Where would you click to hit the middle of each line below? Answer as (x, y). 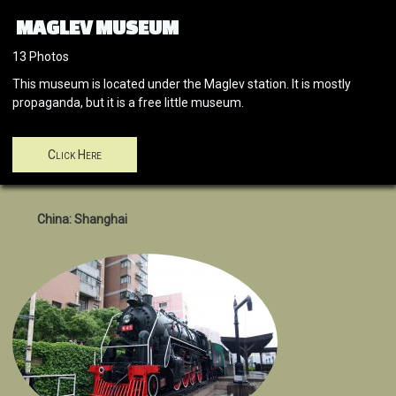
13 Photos (41, 57)
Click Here (75, 155)
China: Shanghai (82, 220)
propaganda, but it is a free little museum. (128, 103)
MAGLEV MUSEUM (97, 27)
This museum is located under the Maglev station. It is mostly (182, 84)
